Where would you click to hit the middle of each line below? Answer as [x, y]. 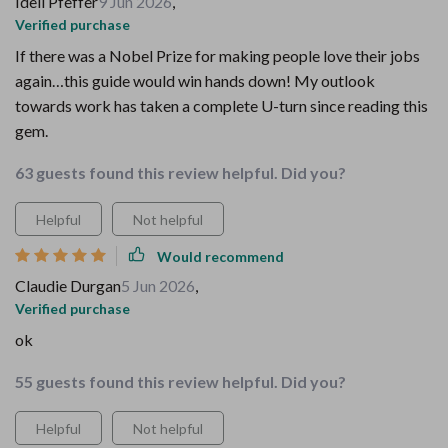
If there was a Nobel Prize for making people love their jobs [217, 55]
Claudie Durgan [68, 285]
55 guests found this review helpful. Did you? [180, 381]
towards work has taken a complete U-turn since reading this [221, 105]
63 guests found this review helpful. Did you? [180, 172]
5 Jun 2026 [158, 285]
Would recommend [220, 256]
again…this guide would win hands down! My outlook [195, 80]
